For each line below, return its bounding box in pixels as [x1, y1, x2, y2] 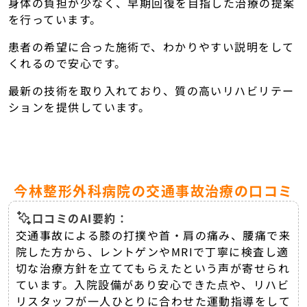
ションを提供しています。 [8, 98, 151, 115]
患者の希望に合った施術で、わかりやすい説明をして [8, 38, 295, 55]
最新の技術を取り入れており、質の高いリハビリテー [8, 82, 295, 99]
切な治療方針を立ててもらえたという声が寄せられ [16, 259, 291, 276]
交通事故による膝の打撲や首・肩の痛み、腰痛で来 [16, 226, 291, 243]
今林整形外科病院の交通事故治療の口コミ [14, 180, 293, 201]
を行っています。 [8, 10, 102, 27]
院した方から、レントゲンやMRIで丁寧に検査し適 [16, 243, 289, 260]
